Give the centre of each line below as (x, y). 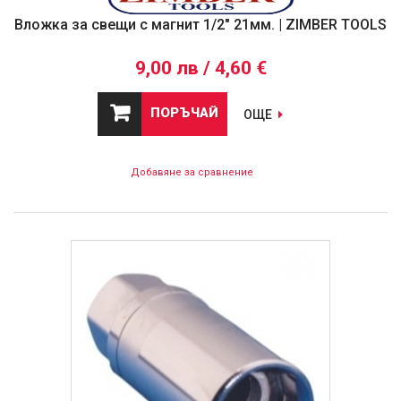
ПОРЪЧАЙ (184, 113)
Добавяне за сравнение (192, 173)
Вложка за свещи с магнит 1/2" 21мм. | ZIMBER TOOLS (200, 25)
